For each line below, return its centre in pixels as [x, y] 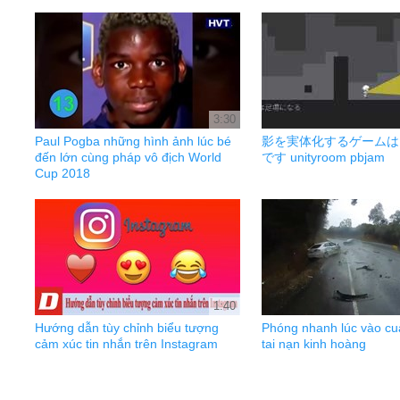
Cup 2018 [62, 173]
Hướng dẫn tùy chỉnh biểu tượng [127, 328]
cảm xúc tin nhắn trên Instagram [126, 344]
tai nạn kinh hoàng [314, 344]
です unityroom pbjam [323, 157]
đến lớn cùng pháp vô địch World [128, 157]
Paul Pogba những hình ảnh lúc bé [133, 141]
